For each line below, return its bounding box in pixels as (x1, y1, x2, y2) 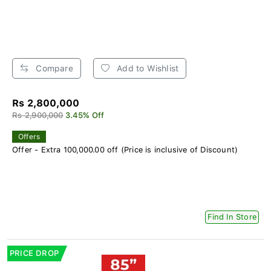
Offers (18, 132, 41, 141)
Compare (33, 63, 73, 73)
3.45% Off (65, 110, 105, 120)
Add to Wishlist (114, 63, 179, 73)
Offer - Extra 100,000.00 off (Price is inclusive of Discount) (12, 145, 238, 154)
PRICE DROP (10, 248, 59, 258)
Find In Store (207, 212, 256, 221)
